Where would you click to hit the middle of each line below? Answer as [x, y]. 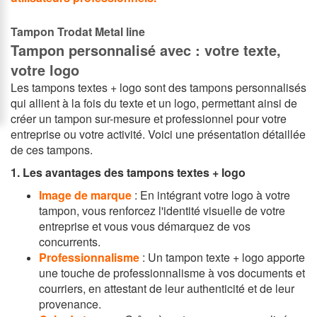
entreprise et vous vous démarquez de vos [145, 226]
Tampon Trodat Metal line [78, 32]
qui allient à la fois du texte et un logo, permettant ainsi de [154, 103]
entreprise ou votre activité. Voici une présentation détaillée [158, 134]
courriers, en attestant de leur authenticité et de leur [167, 289]
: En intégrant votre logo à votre [211, 195]
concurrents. [70, 242]
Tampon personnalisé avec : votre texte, [146, 50]
